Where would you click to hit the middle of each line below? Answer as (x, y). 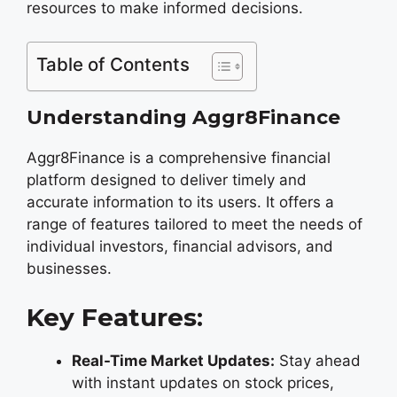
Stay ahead (318, 360)
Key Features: (115, 317)
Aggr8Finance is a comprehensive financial (179, 158)
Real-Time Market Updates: (173, 360)
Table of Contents (113, 64)
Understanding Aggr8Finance (183, 117)
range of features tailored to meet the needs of (195, 224)
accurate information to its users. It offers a (180, 202)
